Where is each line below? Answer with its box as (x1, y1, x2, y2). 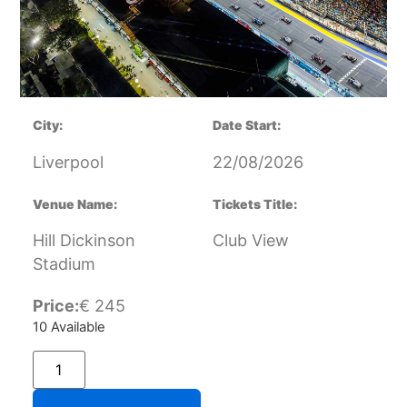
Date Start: (213, 117, 281, 134)
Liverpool (32, 152, 104, 172)
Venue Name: (32, 195, 117, 212)
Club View (213, 231, 289, 251)
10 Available (32, 319, 105, 336)
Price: (32, 296, 79, 316)
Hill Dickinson (32, 231, 135, 251)
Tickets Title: (213, 195, 297, 212)
